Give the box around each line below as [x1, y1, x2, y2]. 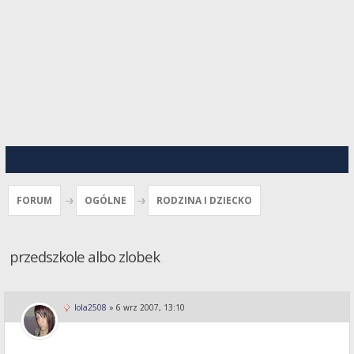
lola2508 [74, 302, 107, 314]
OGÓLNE [85, 194, 126, 207]
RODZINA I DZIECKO [156, 194, 252, 207]
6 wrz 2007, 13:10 [116, 302, 185, 314]
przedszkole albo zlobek [9, 246, 160, 266]
